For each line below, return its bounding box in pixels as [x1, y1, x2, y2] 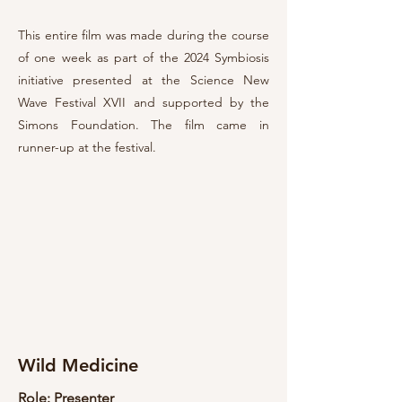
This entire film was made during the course [18, 27, 269, 43]
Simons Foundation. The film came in [18, 117, 269, 133]
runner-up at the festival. [18, 139, 156, 155]
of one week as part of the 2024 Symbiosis [18, 49, 269, 66]
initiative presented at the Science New [18, 72, 269, 88]
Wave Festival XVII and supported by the [18, 94, 269, 110]
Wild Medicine [18, 354, 138, 376]
